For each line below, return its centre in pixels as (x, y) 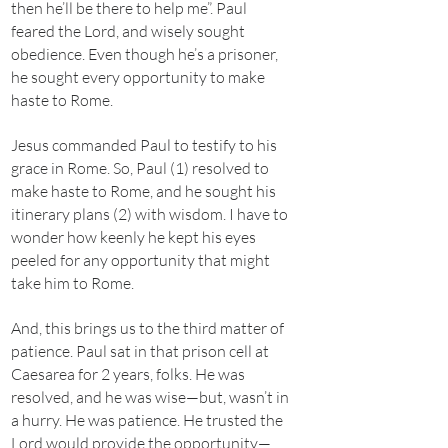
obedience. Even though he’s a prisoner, (144, 54)
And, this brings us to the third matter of (147, 328)
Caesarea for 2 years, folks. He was (128, 374)
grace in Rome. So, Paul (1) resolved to (140, 168)
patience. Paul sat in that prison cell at (140, 351)
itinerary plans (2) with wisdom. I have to (149, 214)
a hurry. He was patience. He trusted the (147, 420)
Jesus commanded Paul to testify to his (144, 145)
